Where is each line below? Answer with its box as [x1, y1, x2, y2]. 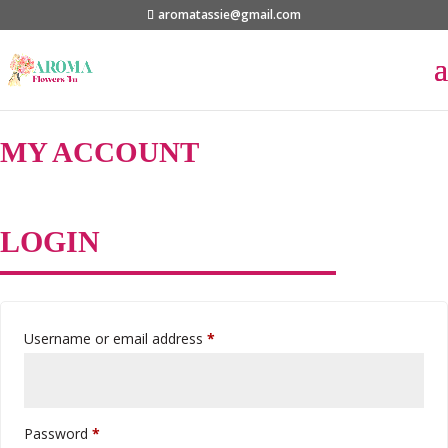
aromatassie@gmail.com [158, 6, 301, 23]
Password [24, 424, 92, 443]
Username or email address [24, 329, 207, 348]
